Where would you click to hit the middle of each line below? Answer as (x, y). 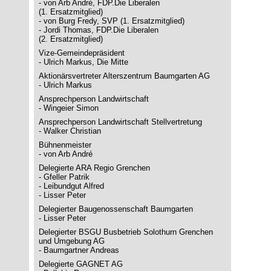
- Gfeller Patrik (64, 177)
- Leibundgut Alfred (71, 186)
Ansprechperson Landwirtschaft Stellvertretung (120, 122)
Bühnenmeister (65, 145)
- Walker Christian (70, 131)
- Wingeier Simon (69, 108)
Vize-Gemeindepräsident (82, 53)
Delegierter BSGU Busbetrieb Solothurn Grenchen (126, 232)
